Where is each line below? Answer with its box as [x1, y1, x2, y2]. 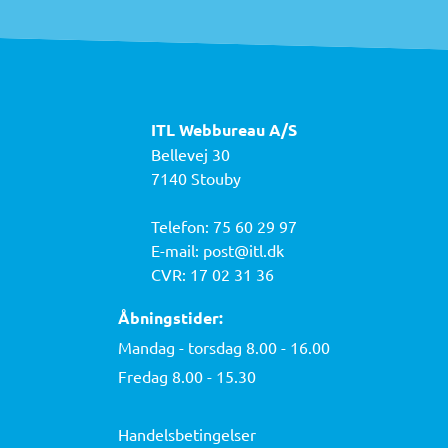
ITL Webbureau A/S [151, 118, 297, 140]
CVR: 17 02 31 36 [151, 263, 274, 284]
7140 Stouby [151, 167, 241, 188]
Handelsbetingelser [118, 423, 256, 444]
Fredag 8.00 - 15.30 [118, 365, 256, 386]
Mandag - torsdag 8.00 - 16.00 [118, 336, 330, 357]
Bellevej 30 [151, 143, 230, 164]
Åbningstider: [118, 306, 223, 328]
